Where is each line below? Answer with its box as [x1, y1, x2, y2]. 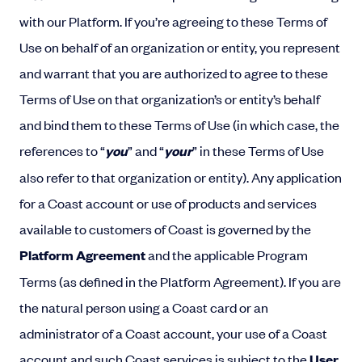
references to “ [19, 141, 105, 159]
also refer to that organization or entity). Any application [19, 168, 342, 186]
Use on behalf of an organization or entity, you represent [19, 38, 340, 56]
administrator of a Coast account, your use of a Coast [19, 324, 327, 342]
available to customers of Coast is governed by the [19, 220, 311, 238]
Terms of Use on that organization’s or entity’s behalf [19, 90, 320, 107]
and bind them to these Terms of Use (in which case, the [19, 116, 339, 133]
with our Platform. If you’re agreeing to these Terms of [19, 12, 327, 30]
